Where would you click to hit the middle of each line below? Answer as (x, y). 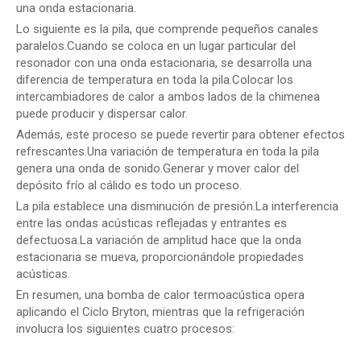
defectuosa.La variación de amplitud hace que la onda (159, 240)
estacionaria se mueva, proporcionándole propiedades (160, 257)
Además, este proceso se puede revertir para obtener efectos (180, 135)
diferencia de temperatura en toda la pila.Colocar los (155, 80)
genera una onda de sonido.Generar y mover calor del (158, 168)
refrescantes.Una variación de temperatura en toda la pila (168, 151)
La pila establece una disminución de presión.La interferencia (177, 206)
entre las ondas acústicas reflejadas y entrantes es (151, 223)
